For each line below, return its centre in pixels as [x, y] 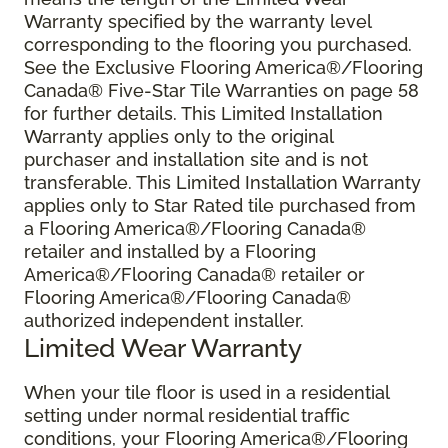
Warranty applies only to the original [178, 137]
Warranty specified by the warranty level [197, 22]
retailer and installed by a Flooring [170, 252]
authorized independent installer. [164, 321]
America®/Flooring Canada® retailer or [194, 275]
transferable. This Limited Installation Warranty [222, 183]
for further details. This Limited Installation [203, 114]
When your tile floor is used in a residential [206, 393]
